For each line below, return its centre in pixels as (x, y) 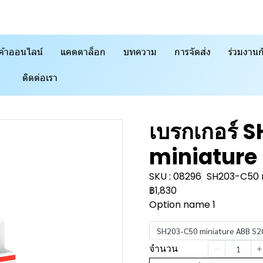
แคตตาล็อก (83, 52)
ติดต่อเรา (40, 78)
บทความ (140, 52)
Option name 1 (182, 205)
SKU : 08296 (175, 176)
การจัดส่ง (193, 52)
